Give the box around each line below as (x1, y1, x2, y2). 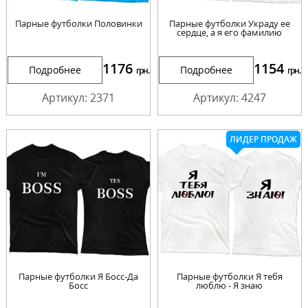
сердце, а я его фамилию (177, 25, 283, 38)
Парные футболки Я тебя (176, 270, 283, 283)
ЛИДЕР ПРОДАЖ (229, 133, 297, 145)
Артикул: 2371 (42, 89, 115, 105)
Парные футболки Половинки (14, 16, 142, 30)
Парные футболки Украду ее (168, 16, 290, 30)
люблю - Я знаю (196, 279, 263, 292)
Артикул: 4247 (192, 89, 266, 105)
